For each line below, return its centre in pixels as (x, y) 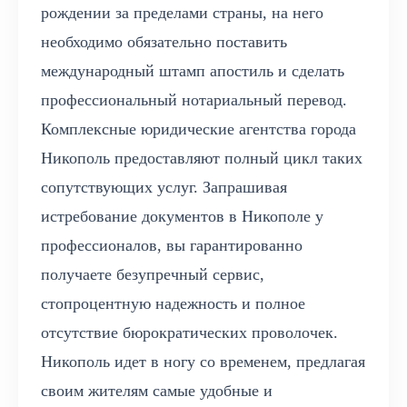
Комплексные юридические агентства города (199, 129)
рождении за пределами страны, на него (182, 13)
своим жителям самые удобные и (157, 391)
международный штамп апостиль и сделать (193, 71)
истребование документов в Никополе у (182, 217)
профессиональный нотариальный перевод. (194, 100)
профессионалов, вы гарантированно (172, 246)
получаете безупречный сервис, (153, 275)
